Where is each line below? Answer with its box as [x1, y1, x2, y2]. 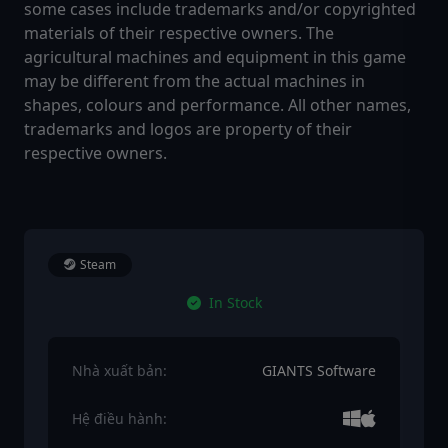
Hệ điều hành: [72, 409, 167, 429]
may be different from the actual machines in [24, 70, 365, 93]
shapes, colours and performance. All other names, [24, 94, 411, 117]
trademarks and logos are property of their [24, 118, 352, 141]
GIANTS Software [262, 361, 376, 381]
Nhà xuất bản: [72, 361, 167, 381]
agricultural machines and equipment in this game [24, 46, 406, 69]
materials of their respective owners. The [24, 22, 334, 45]
